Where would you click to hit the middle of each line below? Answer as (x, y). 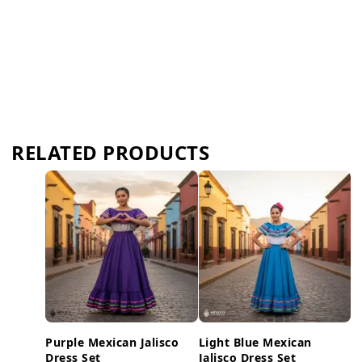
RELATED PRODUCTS (110, 152)
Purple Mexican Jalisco (112, 343)
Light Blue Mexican (255, 343)
